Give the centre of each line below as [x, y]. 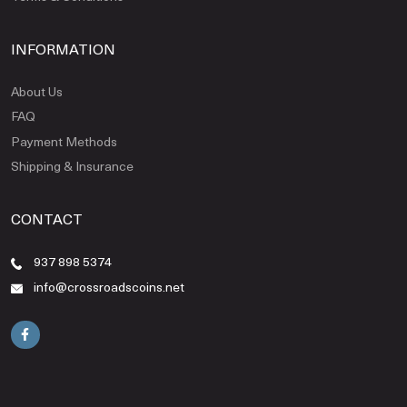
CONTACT [47, 219]
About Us [37, 91]
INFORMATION [63, 48]
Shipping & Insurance [72, 166]
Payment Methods [64, 141]
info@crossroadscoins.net [109, 287]
